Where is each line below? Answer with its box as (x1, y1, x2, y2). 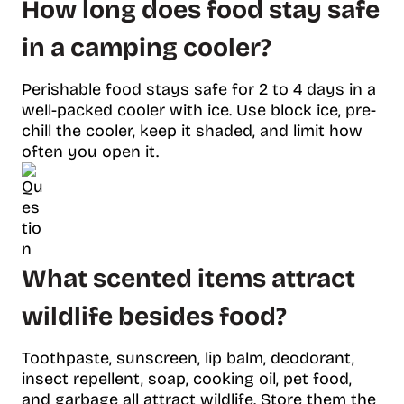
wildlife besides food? (22, 300, 287, 332)
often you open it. (22, 141, 159, 161)
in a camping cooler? (22, 32, 271, 63)
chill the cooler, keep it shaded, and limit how (22, 120, 363, 141)
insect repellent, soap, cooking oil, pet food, (22, 368, 352, 389)
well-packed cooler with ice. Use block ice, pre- (22, 99, 376, 120)
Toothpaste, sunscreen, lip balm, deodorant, (22, 347, 354, 368)
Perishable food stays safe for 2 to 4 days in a (22, 78, 376, 99)
